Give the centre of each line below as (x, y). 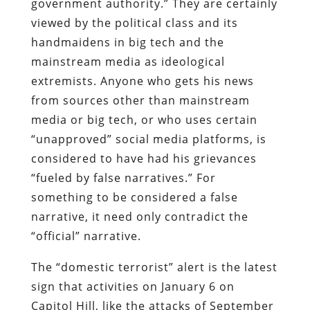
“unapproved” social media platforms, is (148, 139)
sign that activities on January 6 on (133, 286)
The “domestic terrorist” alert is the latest (154, 267)
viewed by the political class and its (134, 22)
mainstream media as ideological (128, 61)
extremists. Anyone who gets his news (142, 81)
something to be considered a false (134, 197)
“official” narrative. (86, 236)
